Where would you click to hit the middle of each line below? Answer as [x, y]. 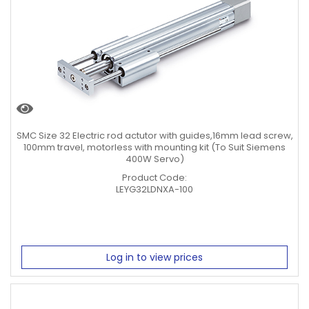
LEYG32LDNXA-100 [154, 189]
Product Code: [154, 178]
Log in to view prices [154, 257]
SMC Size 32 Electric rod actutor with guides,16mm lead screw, [154, 136]
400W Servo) [154, 159]
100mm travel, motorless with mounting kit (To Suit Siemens [154, 147]
